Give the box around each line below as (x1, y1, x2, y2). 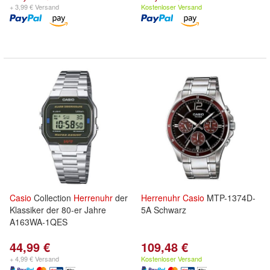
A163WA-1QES (10, 216, 67, 228)
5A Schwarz (141, 204, 186, 216)
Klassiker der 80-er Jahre (10, 204, 106, 216)
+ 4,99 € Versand (10, 254, 59, 263)
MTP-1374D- (204, 192, 256, 204)
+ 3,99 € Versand (10, 2, 59, 11)
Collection (31, 192, 74, 204)
